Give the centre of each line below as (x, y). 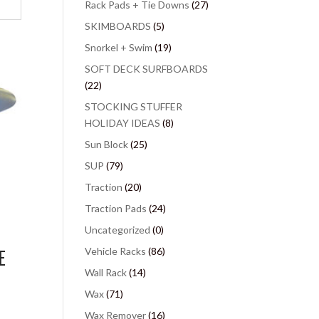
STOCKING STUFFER (134, 106)
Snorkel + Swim (119, 47)
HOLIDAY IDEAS (123, 123)
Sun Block (107, 144)
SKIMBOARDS (118, 26)
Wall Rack (106, 272)
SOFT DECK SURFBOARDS (147, 69)
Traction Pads (116, 208)
